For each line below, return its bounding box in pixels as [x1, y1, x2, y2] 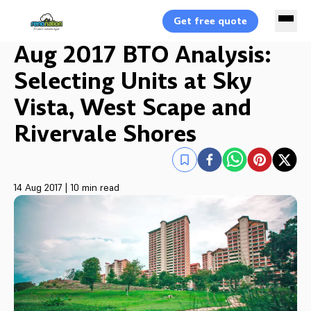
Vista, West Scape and [14, 92, 251, 123]
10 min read [71, 181, 119, 194]
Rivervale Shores [14, 119, 196, 149]
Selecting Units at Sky [14, 66, 252, 96]
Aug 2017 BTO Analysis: [14, 40, 271, 70]
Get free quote [174, 14, 247, 28]
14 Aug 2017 [14, 181, 62, 194]
